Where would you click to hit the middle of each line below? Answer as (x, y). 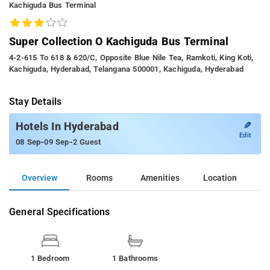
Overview (39, 178)
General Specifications (60, 212)
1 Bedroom (50, 258)
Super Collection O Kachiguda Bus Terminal (119, 41)
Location (220, 178)
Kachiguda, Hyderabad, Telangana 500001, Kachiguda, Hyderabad (126, 69)
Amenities (160, 178)
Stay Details (36, 101)
